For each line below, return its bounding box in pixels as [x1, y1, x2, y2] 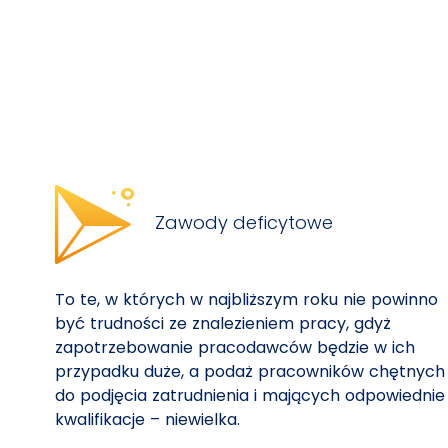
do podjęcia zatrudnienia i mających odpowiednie [55, 384, 445, 408]
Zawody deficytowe [150, 210, 333, 236]
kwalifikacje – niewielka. [55, 408, 240, 432]
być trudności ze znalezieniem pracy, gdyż [55, 312, 391, 336]
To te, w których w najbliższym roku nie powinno [55, 288, 438, 312]
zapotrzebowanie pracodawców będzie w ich [55, 336, 415, 360]
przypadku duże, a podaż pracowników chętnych [55, 360, 445, 384]
